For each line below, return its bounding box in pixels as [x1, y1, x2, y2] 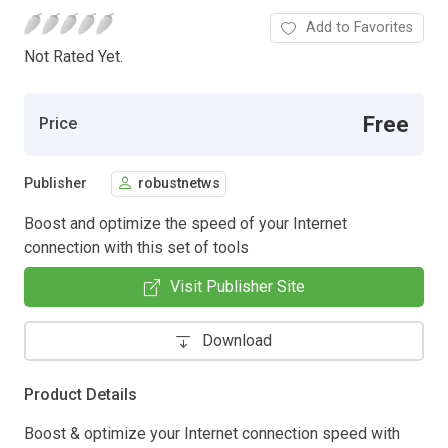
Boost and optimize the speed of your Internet [24, 213, 347, 233]
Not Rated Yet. [24, 46, 123, 66]
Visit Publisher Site [169, 276, 305, 296]
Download [202, 330, 272, 350]
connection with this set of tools [24, 237, 249, 257]
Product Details [24, 384, 137, 404]
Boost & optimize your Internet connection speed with [24, 423, 400, 443]
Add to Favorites [306, 18, 413, 36]
